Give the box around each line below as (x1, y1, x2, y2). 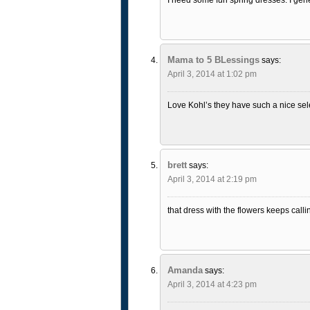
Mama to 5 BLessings (167, 54, 259, 65)
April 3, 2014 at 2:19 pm (167, 174, 257, 184)
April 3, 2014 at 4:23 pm (167, 279, 257, 289)
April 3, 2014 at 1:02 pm (167, 69, 257, 79)
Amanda (167, 264, 203, 275)
